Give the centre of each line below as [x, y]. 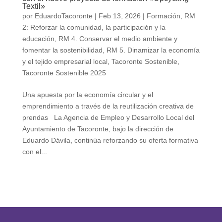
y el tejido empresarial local [65, 62]
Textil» [33, 6]
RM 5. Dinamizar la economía [153, 50]
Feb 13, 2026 [119, 16]
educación [38, 39]
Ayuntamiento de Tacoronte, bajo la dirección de [98, 129]
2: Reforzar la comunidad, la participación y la [94, 28]
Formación [163, 16]
